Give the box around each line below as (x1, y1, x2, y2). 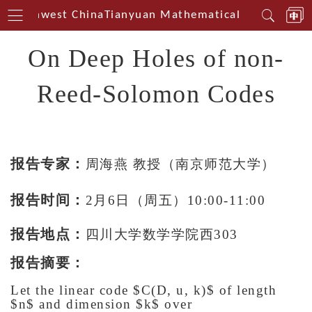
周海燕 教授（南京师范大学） (85, 157, 276, 171)
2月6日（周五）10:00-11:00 (85, 193, 265, 208)
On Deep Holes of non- (28, 45, 284, 72)
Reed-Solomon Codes (37, 80, 275, 108)
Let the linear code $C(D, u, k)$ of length (10, 283, 276, 297)
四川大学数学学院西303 (85, 227, 238, 242)
